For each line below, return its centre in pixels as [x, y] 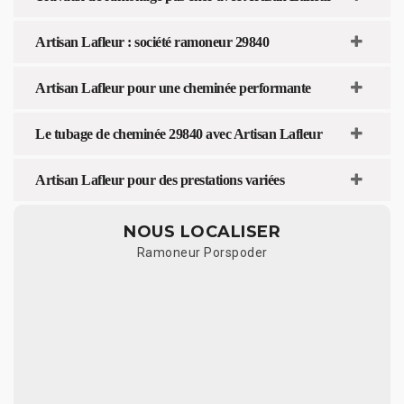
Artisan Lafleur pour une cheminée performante [173, 87]
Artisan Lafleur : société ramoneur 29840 [152, 41]
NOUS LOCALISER [202, 231]
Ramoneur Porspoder [202, 252]
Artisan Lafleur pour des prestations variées [160, 179]
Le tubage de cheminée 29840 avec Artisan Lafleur [179, 133]
